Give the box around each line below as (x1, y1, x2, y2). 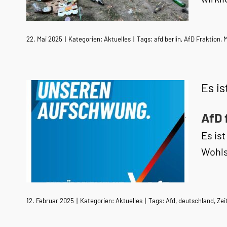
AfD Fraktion (184, 35, 220, 43)
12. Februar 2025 (26, 197, 74, 205)
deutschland (178, 197, 214, 205)
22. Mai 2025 (26, 35, 62, 43)
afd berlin (154, 35, 181, 43)
